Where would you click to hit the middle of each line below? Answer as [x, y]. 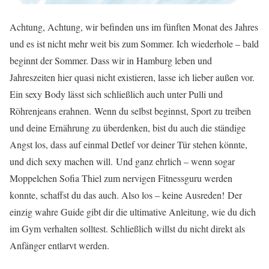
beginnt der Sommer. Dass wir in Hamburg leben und [111, 61]
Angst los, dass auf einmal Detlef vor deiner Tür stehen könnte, [128, 145]
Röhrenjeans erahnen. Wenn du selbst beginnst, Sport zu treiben [130, 111]
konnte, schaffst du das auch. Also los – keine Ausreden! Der [126, 195]
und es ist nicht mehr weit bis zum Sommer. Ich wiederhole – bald [134, 44]
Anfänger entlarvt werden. [59, 246]
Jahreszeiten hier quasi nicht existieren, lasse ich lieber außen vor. [132, 77]
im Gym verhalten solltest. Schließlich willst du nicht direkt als [127, 229]
